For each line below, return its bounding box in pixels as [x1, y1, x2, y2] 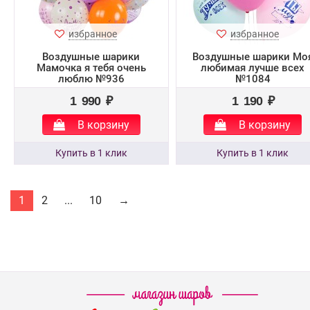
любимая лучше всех [201, 62, 305, 74]
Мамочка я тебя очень [36, 62, 146, 74]
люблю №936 [57, 73, 125, 85]
